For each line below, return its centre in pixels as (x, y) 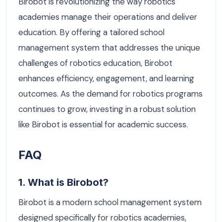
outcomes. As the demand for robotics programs (111, 94)
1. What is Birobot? (63, 182)
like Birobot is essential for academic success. (103, 125)
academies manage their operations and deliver (108, 17)
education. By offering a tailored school (91, 32)
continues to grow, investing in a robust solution (107, 109)
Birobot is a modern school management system (110, 202)
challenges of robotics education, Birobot (95, 63)
